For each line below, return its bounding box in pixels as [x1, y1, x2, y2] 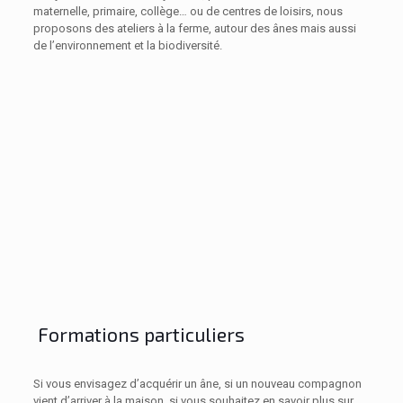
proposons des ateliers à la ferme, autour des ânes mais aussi [32, 21, 356, 35]
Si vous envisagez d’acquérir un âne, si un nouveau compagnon [32, 376, 362, 390]
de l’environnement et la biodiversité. [32, 38, 222, 52]
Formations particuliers [32, 322, 245, 345]
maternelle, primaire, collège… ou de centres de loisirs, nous [32, 4, 343, 18]
